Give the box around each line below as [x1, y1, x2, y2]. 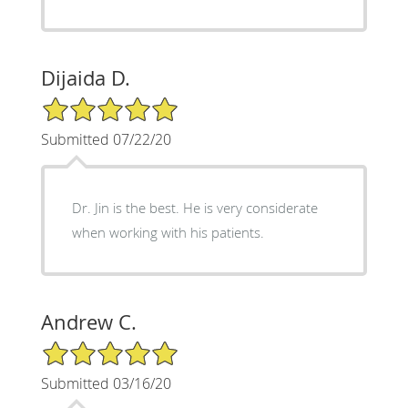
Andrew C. [40, 308, 137, 335]
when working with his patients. [71, 222, 264, 241]
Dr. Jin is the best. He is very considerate [71, 198, 318, 217]
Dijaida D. [40, 64, 130, 91]
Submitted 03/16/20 [40, 372, 171, 393]
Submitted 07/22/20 [40, 128, 171, 149]
